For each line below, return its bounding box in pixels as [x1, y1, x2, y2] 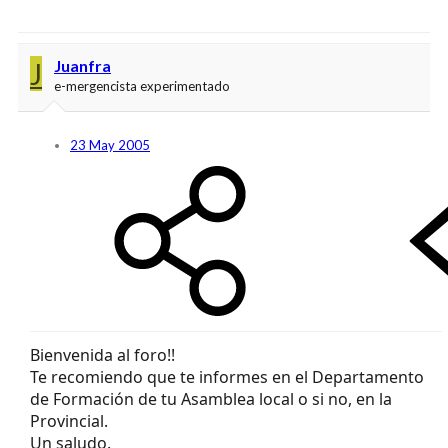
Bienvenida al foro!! [30, 343, 175, 366]
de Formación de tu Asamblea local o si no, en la [30, 387, 392, 410]
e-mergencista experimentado [54, 77, 230, 94]
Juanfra [54, 55, 111, 75]
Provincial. [30, 409, 108, 432]
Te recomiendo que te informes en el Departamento [30, 365, 424, 388]
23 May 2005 [70, 136, 150, 153]
